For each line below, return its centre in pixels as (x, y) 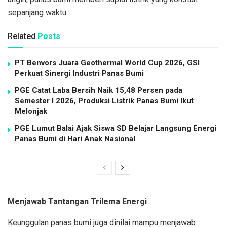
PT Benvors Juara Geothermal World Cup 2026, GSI (107, 63)
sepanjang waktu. (38, 13)
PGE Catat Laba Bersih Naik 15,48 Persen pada (99, 90)
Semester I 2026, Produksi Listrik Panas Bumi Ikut (104, 101)
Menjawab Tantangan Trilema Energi (77, 202)
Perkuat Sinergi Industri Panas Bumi (79, 74)
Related (22, 36)
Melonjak (31, 112)
